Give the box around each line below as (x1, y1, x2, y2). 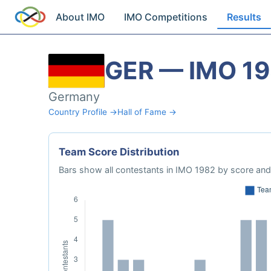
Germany (48, 90, 100, 104)
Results (227, 11, 262, 23)
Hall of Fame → (117, 107, 177, 117)
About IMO (56, 11, 105, 23)
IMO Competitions (124, 11, 208, 23)
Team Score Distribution (59, 146, 179, 158)
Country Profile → (48, 107, 117, 117)
